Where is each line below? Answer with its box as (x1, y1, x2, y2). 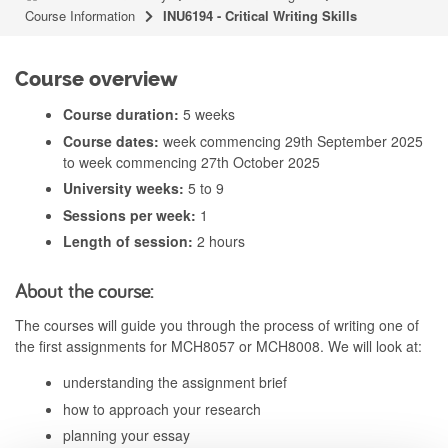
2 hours (193, 231, 245, 251)
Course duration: (63, 104, 179, 124)
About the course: (15, 278, 153, 303)
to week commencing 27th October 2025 (63, 151, 320, 172)
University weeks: (63, 178, 184, 198)
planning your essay (63, 425, 190, 445)
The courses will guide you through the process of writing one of (15, 315, 419, 335)
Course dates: (63, 130, 159, 151)
